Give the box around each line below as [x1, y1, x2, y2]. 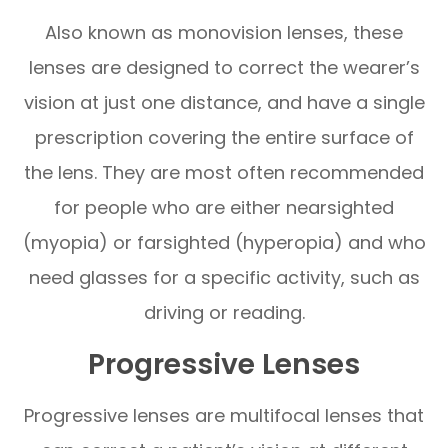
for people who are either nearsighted [54, 194, 394, 220]
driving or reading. [143, 299, 305, 325]
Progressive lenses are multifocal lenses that [24, 402, 424, 428]
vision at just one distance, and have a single [23, 89, 425, 115]
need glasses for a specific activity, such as [28, 264, 420, 290]
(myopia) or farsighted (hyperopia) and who [22, 229, 426, 255]
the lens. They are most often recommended [24, 159, 424, 185]
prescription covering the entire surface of [34, 124, 414, 150]
